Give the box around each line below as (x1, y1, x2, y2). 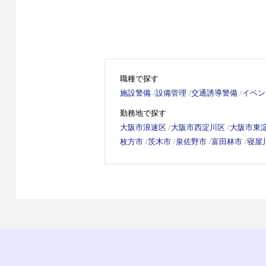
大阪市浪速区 (119, 122, 166, 133)
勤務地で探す (119, 107, 166, 119)
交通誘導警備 (191, 87, 237, 98)
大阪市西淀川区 (170, 122, 225, 133)
